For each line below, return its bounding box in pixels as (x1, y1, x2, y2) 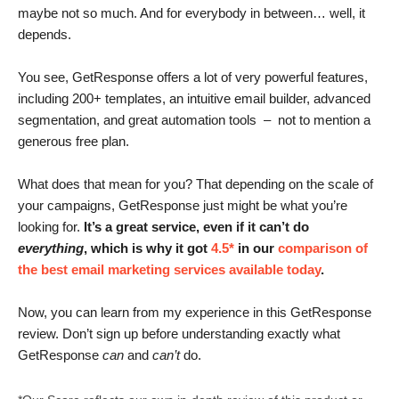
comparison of (278, 240, 368, 256)
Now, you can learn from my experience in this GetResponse (18, 305, 371, 320)
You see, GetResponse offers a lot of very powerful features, (18, 69, 368, 85)
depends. (18, 27, 71, 42)
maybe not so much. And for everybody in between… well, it (18, 5, 365, 20)
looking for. (18, 219, 84, 234)
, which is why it (84, 240, 187, 256)
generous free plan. (18, 134, 129, 149)
